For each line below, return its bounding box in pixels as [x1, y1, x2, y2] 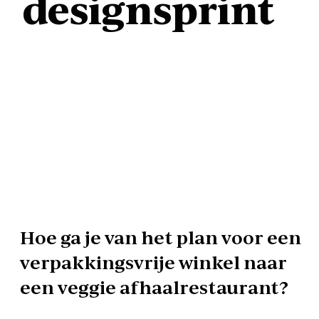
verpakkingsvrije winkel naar [19, 252, 287, 274]
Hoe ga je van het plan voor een [19, 227, 301, 249]
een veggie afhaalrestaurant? [19, 277, 288, 299]
